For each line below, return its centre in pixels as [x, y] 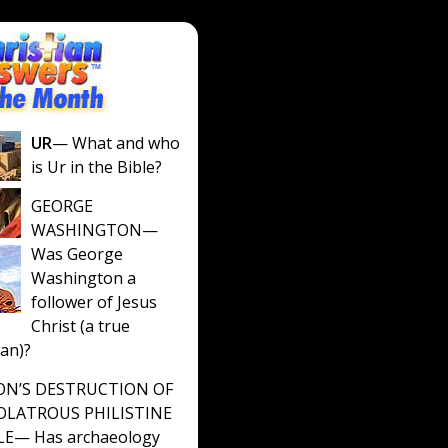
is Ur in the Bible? [96, 167]
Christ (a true [80, 326]
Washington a [83, 278]
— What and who [116, 143]
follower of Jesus [94, 302]
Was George [77, 254]
